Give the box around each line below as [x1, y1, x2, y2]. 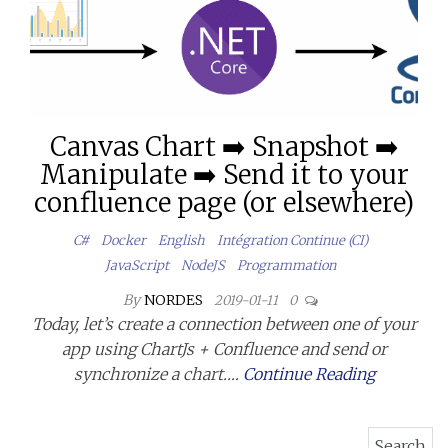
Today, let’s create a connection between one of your [31, 313, 417, 334]
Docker [100, 231, 146, 249]
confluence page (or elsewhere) [34, 185, 414, 219]
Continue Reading [242, 363, 375, 384]
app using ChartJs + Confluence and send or [61, 338, 387, 359]
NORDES [143, 290, 206, 309]
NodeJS [180, 256, 225, 274]
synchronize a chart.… [73, 363, 243, 384]
